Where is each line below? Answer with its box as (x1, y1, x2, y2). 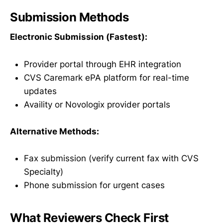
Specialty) (24, 167, 63, 177)
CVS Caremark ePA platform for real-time (24, 72, 189, 83)
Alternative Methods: (10, 126, 99, 136)
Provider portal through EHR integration (24, 59, 181, 69)
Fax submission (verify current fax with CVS (24, 153, 199, 164)
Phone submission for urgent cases (24, 180, 165, 191)
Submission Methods (10, 9, 129, 24)
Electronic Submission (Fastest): (10, 32, 147, 42)
